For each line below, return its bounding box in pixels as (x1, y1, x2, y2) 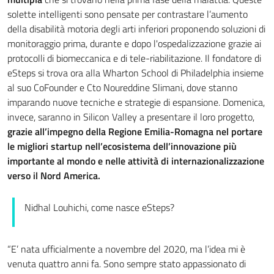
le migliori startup (7, 138, 85, 154)
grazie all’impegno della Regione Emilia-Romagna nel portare (7, 124, 262, 139)
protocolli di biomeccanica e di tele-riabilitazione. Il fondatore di (7, 50, 261, 65)
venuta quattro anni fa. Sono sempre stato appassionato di (7, 256, 246, 271)
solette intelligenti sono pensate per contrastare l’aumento (7, 6, 248, 21)
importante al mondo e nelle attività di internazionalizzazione (7, 153, 264, 168)
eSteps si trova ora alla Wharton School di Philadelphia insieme (7, 65, 264, 80)
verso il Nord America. (7, 168, 103, 183)
